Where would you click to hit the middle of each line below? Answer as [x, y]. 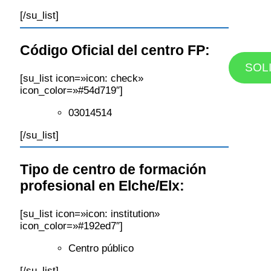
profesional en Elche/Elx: [102, 186]
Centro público [101, 249]
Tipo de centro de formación [113, 170]
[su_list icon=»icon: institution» [90, 214]
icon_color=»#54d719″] [71, 90]
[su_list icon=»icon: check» [82, 78]
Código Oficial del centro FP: [115, 50]
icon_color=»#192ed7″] [71, 226]
